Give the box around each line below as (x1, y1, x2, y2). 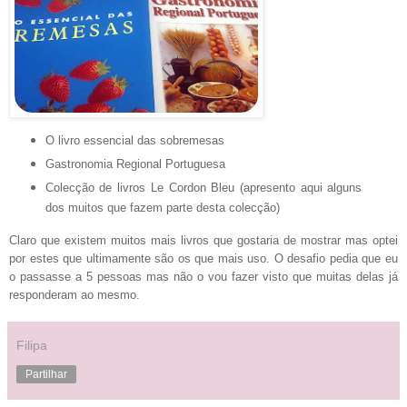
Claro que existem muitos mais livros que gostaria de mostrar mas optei (9, 233, 398, 248)
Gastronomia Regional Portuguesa (45, 156, 225, 171)
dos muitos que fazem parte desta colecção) (45, 200, 280, 214)
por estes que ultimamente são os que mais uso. (9, 252, 274, 266)
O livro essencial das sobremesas (45, 133, 224, 147)
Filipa (16, 338, 47, 353)
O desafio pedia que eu (273, 252, 399, 266)
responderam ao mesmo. (9, 288, 140, 303)
